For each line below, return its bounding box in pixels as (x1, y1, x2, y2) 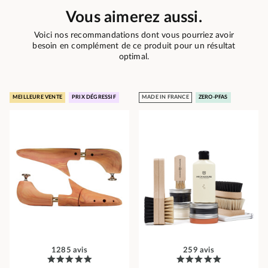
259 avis (183, 246, 214, 255)
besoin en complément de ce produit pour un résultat (32, 42, 236, 51)
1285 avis (51, 246, 87, 255)
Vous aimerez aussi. (66, 10, 202, 26)
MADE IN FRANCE (142, 95, 189, 100)
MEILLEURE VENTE (13, 95, 62, 100)
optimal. (118, 53, 150, 62)
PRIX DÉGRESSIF (72, 95, 116, 100)
